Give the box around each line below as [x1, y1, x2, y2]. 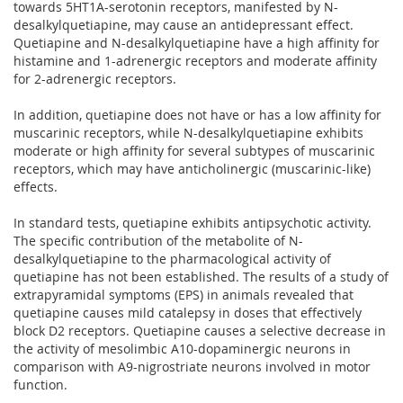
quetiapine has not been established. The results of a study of [13, 267, 389, 285]
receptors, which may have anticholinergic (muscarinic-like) [13, 159, 371, 177]
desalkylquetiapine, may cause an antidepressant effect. [13, 15, 354, 33]
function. [13, 375, 67, 393]
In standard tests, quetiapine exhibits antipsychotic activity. [13, 213, 372, 231]
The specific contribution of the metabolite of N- [13, 231, 303, 249]
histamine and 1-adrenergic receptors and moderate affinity [13, 51, 377, 69]
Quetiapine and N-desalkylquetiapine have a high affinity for [13, 33, 380, 51]
